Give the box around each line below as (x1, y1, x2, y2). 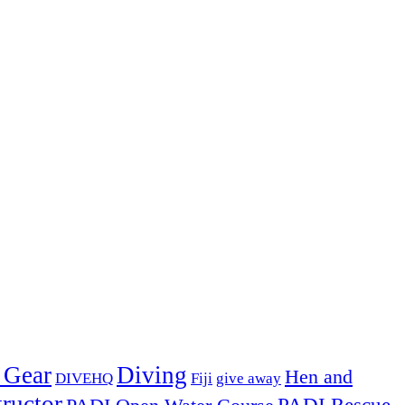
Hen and (285, 366, 353, 389)
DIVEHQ (55, 369, 113, 388)
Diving (117, 362, 187, 390)
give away (216, 370, 281, 388)
